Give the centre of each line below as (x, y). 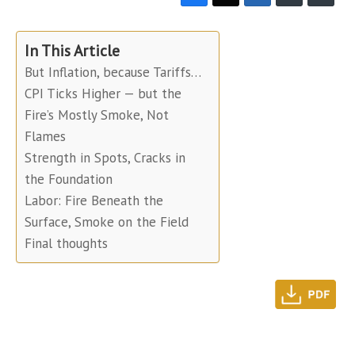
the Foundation (69, 179)
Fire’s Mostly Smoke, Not (97, 115)
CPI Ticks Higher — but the (103, 94)
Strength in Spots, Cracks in (105, 158)
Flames (45, 137)
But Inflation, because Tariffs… (113, 73)
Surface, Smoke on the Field (107, 222)
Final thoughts (66, 244)
